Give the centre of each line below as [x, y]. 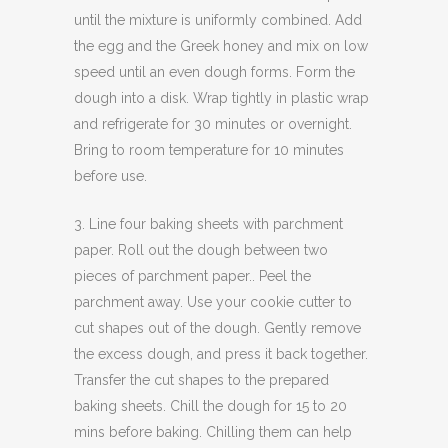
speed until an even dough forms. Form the [214, 72]
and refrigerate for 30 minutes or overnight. [213, 124]
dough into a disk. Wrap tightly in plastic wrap [221, 98]
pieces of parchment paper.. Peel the [192, 276]
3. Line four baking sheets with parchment [208, 224]
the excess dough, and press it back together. [221, 354]
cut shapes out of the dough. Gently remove [217, 328]
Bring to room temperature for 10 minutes [209, 150]
